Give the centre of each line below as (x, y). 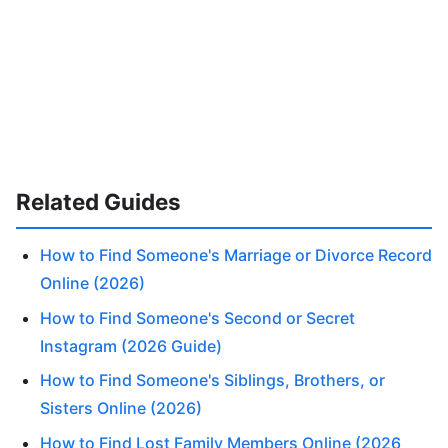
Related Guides (98, 201)
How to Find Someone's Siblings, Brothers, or (212, 380)
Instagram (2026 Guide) (131, 345)
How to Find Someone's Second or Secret (197, 317)
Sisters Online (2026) (121, 408)
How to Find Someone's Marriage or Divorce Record (236, 255)
